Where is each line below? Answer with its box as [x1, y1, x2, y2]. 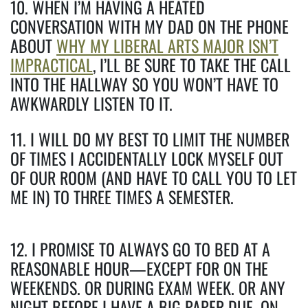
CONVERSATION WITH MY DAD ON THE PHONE [10, 13, 289, 38]
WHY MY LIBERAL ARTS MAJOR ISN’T [56, 32, 278, 58]
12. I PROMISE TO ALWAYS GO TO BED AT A [10, 236, 270, 261]
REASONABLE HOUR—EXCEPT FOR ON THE [10, 255, 268, 280]
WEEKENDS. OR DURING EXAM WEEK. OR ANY [10, 274, 285, 300]
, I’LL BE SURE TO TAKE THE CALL [93, 52, 291, 77]
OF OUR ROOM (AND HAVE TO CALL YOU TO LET [10, 164, 297, 190]
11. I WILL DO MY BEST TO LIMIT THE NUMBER [10, 126, 289, 151]
